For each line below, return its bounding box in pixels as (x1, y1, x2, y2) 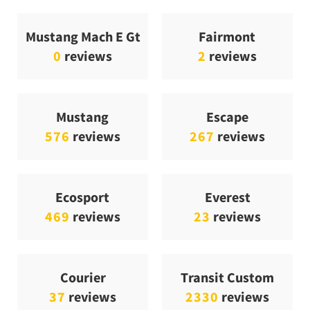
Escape (206, 107, 248, 125)
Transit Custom (181, 268, 274, 286)
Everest (204, 188, 250, 206)
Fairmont (199, 27, 256, 45)
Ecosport (55, 188, 110, 206)
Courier (60, 268, 106, 286)
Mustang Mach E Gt (25, 27, 140, 45)
